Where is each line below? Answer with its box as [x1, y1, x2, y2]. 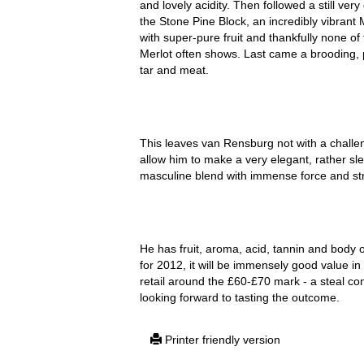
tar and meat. [140, 63, 209, 76]
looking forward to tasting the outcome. [140, 291, 340, 304]
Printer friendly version [162, 333, 280, 346]
